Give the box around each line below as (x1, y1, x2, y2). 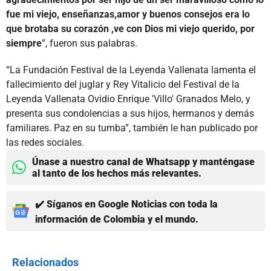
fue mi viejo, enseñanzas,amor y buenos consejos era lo (6, 8, 250, 20)
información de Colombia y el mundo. (35, 213, 198, 225)
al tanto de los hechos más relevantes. (32, 167, 201, 179)
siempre (6, 37, 42, 49)
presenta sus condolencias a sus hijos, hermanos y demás (6, 107, 254, 119)
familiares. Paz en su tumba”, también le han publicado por (6, 122, 258, 134)
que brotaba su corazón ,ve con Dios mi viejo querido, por (6, 22, 255, 34)
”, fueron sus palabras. (42, 37, 137, 49)
